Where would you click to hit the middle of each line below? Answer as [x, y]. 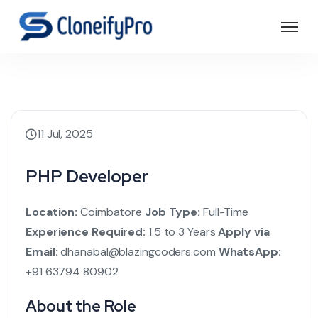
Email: [42, 252]
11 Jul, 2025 [65, 134]
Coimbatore [110, 212]
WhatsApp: [250, 252]
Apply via [244, 232]
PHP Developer [87, 176]
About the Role [81, 306]
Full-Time [225, 212]
